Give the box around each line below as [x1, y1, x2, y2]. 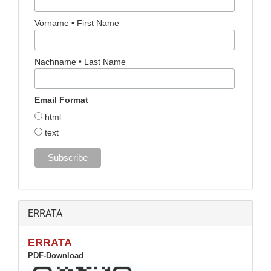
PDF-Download [28, 251, 83, 261]
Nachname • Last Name [34, 56, 126, 67]
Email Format [34, 95, 88, 105]
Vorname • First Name [34, 18, 119, 28]
